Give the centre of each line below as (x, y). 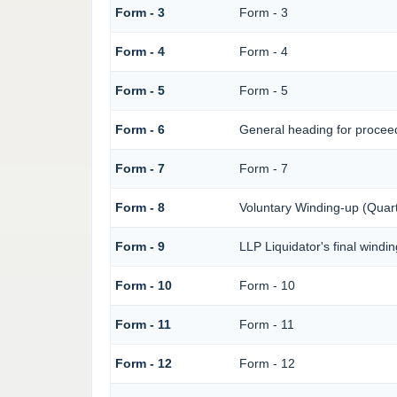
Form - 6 (140, 130)
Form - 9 (140, 247)
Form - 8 (140, 208)
